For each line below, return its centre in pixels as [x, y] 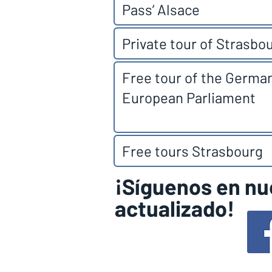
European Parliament [189, 97]
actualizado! [175, 208]
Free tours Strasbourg [192, 151]
